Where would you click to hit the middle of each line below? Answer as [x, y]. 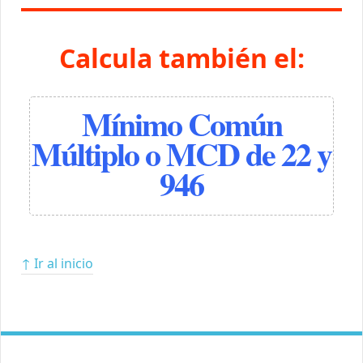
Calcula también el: [181, 58]
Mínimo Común [181, 124]
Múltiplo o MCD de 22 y [181, 154]
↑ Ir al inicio [57, 264]
